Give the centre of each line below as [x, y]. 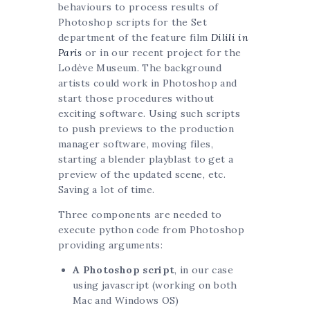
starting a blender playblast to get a [146, 159]
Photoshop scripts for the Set [133, 22]
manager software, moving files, [136, 144]
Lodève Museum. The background [140, 68]
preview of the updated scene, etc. [142, 175]
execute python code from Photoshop [151, 230]
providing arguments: [110, 245]
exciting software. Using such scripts [149, 114]
